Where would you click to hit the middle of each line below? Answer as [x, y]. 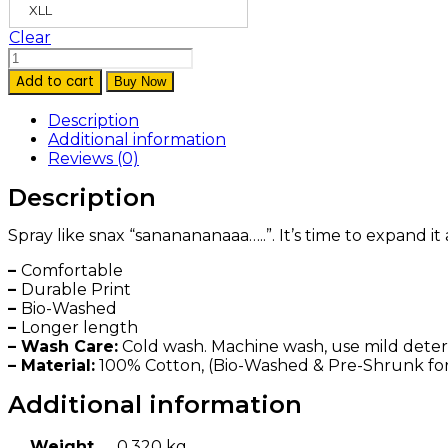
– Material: [51, 366]
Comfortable [72, 271]
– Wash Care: [63, 347]
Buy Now [140, 81]
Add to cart [55, 81]
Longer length [79, 328]
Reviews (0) [93, 158]
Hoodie [35, 75]
